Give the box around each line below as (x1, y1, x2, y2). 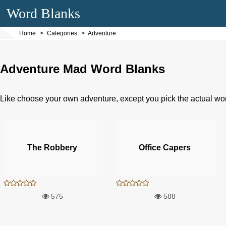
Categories (47, 30, 77, 37)
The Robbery (27, 143, 77, 152)
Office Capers (138, 143, 191, 152)
